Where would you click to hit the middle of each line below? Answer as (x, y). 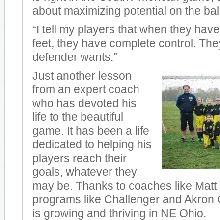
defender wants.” (75, 57)
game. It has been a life (91, 131)
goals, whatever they (85, 172)
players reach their (80, 158)
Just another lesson (82, 76)
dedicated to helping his (92, 145)
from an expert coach (86, 90)
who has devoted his (84, 103)
